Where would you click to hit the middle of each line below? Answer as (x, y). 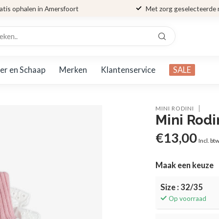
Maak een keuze (185, 165)
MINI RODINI (175, 108)
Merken (73, 70)
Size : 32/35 (182, 187)
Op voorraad (188, 198)
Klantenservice (128, 70)
